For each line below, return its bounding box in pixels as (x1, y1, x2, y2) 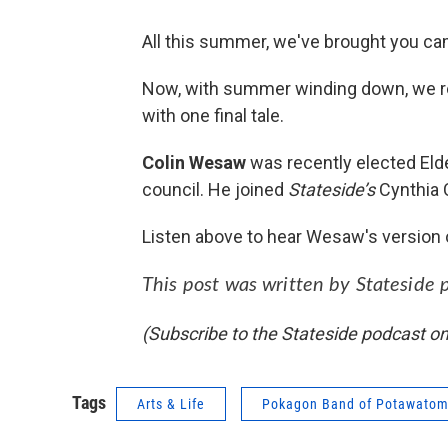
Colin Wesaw (142, 152, 246, 174)
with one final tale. (142, 105, 284, 127)
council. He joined (142, 179, 288, 201)
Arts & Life (137, 396, 205, 413)
